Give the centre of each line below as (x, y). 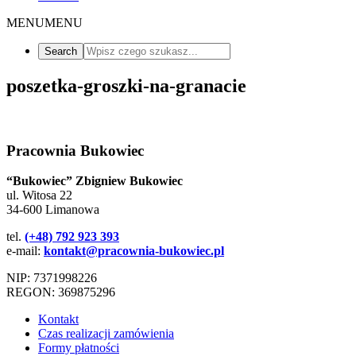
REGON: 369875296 (61, 292)
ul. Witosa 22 (39, 195)
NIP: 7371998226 (52, 278)
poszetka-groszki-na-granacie (126, 85)
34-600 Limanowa (53, 210)
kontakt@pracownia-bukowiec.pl (134, 251)
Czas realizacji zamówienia (106, 334)
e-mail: (25, 251)
